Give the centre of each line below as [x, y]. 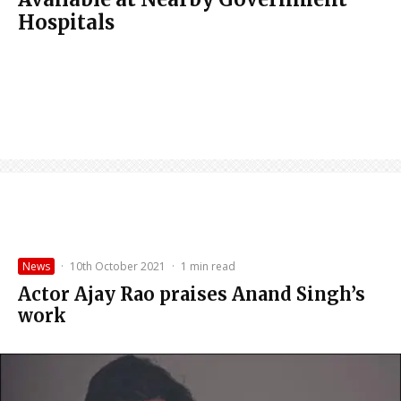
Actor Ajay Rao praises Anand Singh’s [192, 294]
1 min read [208, 267]
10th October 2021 [118, 267]
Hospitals [66, 23]
